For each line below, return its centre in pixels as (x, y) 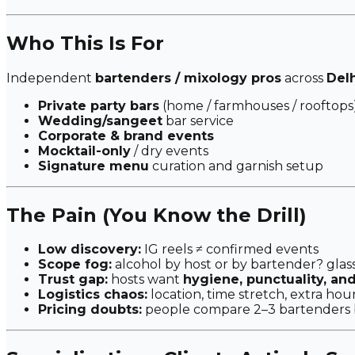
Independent (51, 78)
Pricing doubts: (90, 310)
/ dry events (170, 151)
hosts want (145, 280)
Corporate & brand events (126, 136)
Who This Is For (85, 43)
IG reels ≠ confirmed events (230, 250)
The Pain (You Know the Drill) (157, 215)
